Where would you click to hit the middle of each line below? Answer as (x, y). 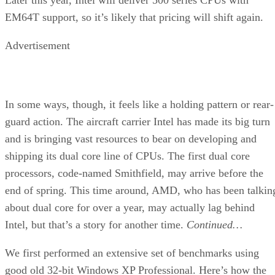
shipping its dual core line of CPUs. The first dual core (127, 156)
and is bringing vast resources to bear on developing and (131, 138)
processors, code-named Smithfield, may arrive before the (134, 173)
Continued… (215, 224)
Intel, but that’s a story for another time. (96, 224)
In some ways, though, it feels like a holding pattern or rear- (139, 104)
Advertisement (37, 45)
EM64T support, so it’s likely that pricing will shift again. (134, 17)
